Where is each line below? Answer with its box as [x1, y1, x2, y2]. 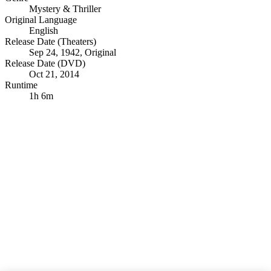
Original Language [5, 15, 77, 25]
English [29, 25, 58, 36]
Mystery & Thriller [29, 4, 101, 15]
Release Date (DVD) [5, 58, 85, 69]
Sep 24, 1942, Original [29, 47, 116, 58]
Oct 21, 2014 [29, 69, 79, 80]
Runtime [5, 80, 38, 91]
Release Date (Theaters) [5, 36, 96, 47]
